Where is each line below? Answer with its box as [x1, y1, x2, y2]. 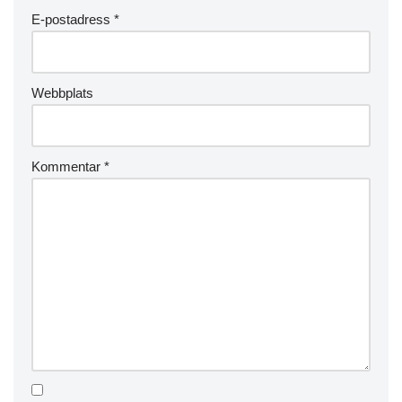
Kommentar [31, 159, 104, 174]
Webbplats [31, 85, 93, 100]
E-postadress [31, 12, 114, 27]
